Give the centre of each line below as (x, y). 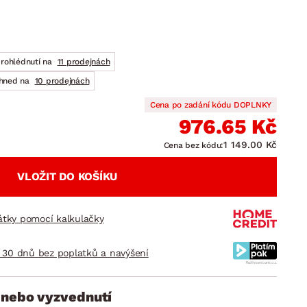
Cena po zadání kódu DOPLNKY (210, 105)
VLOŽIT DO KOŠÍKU (67, 176)
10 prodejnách (62, 81)
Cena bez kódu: (193, 145)
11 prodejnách (84, 62)
